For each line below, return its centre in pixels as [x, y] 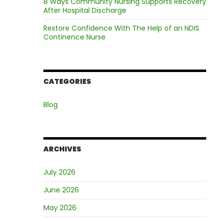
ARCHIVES [62, 149]
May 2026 [60, 208]
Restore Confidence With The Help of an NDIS [121, 28]
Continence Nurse [74, 37]
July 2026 [59, 172]
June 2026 [61, 190]
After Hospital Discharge [85, 10]
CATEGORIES [67, 81]
